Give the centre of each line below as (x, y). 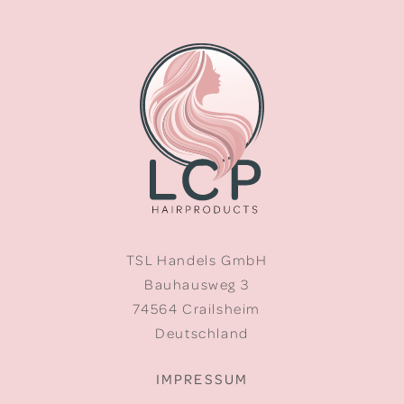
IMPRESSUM (202, 378)
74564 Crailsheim (202, 308)
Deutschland (202, 332)
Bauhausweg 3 (202, 284)
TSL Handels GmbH (202, 259)
